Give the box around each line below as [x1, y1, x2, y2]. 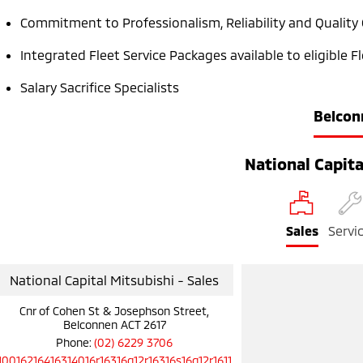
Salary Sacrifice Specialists [20, 79, 179, 95]
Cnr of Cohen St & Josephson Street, [19, 304, 210, 318]
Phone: [56, 335, 95, 350]
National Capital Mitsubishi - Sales [10, 272, 220, 288]
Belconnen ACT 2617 [62, 318, 166, 332]
